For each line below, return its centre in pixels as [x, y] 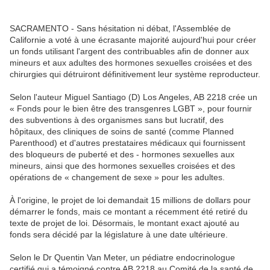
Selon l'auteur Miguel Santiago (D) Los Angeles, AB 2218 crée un [133, 97]
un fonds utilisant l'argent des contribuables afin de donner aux [129, 52]
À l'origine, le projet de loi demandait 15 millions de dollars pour [130, 200]
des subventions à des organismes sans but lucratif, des [117, 120]
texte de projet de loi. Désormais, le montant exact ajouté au [124, 223]
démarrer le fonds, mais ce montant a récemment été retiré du [129, 212]
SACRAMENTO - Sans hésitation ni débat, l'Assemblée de [120, 29]
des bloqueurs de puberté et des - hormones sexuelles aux [122, 155]
